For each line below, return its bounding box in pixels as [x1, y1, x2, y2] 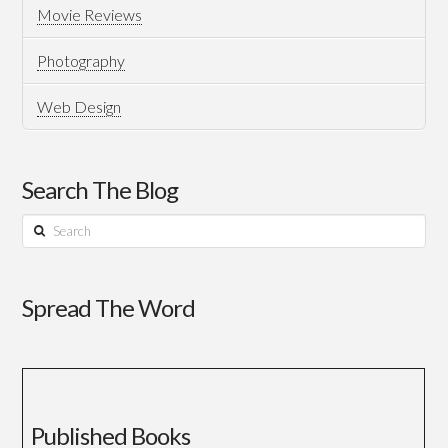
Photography [37, 50, 125, 70]
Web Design [37, 96, 121, 116]
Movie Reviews [37, 4, 142, 24]
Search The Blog [22, 174, 179, 204]
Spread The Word [22, 293, 196, 323]
